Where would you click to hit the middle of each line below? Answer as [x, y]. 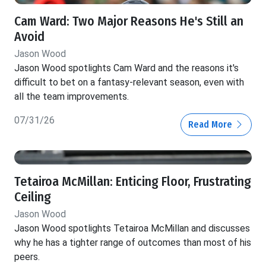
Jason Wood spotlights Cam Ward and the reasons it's [126, 68]
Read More [211, 125]
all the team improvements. [72, 97]
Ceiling [33, 197]
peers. [27, 257]
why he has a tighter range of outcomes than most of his [133, 243]
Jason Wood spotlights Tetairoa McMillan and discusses [132, 229]
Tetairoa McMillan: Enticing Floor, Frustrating [133, 182]
